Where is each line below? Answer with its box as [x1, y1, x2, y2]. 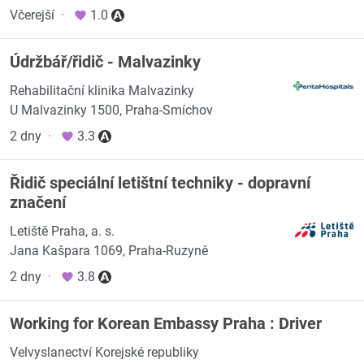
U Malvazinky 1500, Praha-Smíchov [10, 102, 213, 118]
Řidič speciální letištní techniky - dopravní [10, 173, 310, 193]
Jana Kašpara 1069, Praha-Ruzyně [10, 243, 208, 258]
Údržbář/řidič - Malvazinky [10, 52, 201, 71]
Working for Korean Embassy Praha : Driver [10, 314, 322, 333]
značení [10, 193, 66, 212]
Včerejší [10, 7, 54, 23]
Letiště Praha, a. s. [10, 223, 115, 239]
